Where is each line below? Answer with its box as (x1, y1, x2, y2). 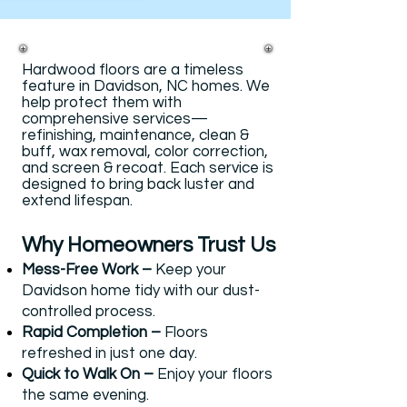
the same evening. (22, 387, 149, 403)
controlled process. (22, 303, 155, 320)
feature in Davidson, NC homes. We (22, 78, 270, 94)
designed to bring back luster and (22, 176, 254, 193)
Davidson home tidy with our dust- (22, 283, 260, 299)
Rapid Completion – (22, 324, 161, 341)
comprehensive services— (22, 111, 208, 127)
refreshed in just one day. (22, 345, 197, 362)
